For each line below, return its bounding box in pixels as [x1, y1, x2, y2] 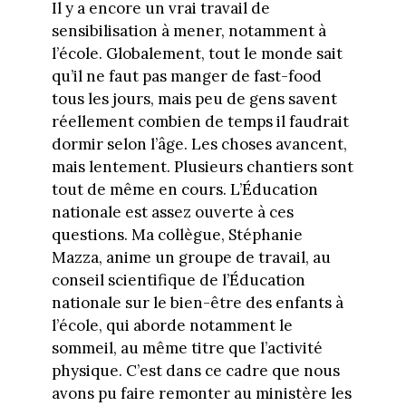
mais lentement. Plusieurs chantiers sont [51, 157, 353, 178]
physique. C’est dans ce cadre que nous [51, 361, 340, 382]
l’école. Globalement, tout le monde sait [51, 43, 343, 64]
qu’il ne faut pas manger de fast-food [51, 66, 322, 87]
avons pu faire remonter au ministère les [51, 383, 352, 404]
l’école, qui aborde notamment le [51, 315, 293, 336]
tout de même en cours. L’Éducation [51, 179, 318, 200]
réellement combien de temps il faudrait [51, 111, 349, 132]
